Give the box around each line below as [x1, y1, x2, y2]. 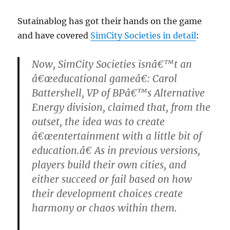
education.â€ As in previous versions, [32, 144, 201, 157]
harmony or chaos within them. [32, 202, 178, 215]
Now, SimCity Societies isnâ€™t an [32, 58, 193, 71]
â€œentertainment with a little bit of [32, 130, 202, 143]
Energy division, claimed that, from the [32, 101, 211, 114]
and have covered [17, 30, 91, 41]
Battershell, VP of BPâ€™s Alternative [32, 87, 205, 100]
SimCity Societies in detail [90, 30, 197, 41]
